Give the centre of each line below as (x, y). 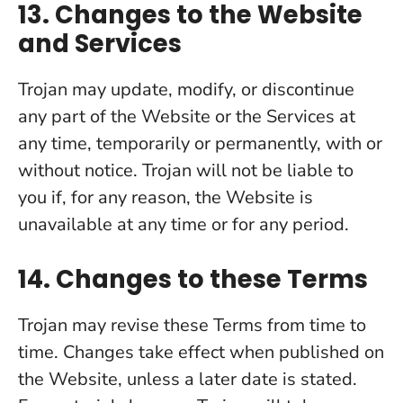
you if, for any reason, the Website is (166, 197)
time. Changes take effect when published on (201, 352)
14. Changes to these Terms (193, 279)
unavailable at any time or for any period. (184, 224)
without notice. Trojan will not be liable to (186, 170)
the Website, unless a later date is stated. (188, 379)
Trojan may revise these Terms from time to (192, 325)
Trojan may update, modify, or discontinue (186, 90)
